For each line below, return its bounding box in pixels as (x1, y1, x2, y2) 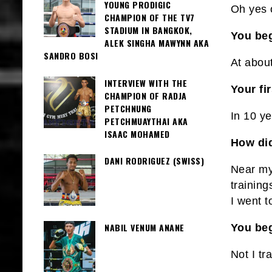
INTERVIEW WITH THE (104, 76, 187, 89)
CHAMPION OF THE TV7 (104, 11, 195, 24)
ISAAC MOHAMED (104, 127, 170, 140)
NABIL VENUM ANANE (104, 220, 185, 234)
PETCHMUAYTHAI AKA (104, 114, 188, 127)
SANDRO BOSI (44, 49, 98, 63)
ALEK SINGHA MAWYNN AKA (104, 36, 209, 50)
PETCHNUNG (104, 101, 152, 115)
